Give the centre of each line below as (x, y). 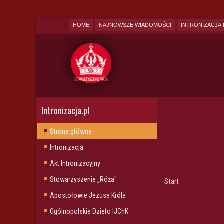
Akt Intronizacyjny (75, 163)
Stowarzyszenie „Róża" (83, 179)
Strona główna (71, 131)
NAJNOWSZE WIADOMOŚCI (135, 25)
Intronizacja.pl (65, 110)
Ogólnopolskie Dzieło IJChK (89, 211)
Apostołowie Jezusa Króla (88, 195)
